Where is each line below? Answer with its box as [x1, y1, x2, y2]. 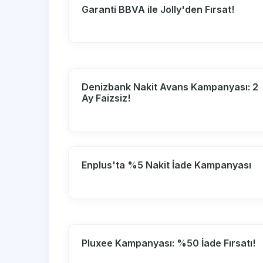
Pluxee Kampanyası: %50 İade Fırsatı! [82, 237, 256, 249]
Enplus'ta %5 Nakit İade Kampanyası [82, 159, 252, 171]
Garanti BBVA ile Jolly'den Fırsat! [82, 3, 235, 15]
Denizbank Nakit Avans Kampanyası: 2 [82, 81, 259, 93]
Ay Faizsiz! [82, 92, 131, 104]
